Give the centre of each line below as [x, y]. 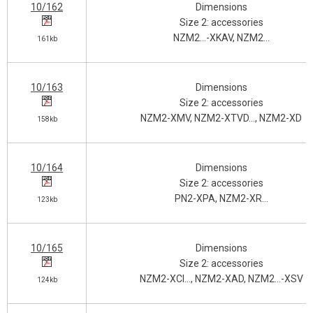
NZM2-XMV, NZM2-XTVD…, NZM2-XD [221, 118]
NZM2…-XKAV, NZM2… [221, 38]
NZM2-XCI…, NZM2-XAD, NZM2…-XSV [221, 279]
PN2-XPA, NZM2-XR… [221, 198]
